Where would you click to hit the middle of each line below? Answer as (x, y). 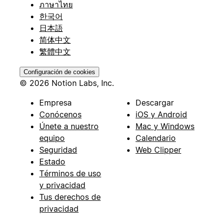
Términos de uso (70, 173)
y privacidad (62, 185)
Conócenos (60, 114)
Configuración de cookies (59, 72)
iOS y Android (161, 114)
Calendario (156, 138)
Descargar (155, 102)
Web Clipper (158, 150)
